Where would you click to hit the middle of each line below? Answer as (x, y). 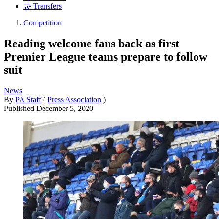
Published (20, 108)
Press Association (74, 99)
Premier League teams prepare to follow (106, 56)
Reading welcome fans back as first (92, 43)
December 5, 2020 (65, 108)
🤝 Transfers (43, 6)
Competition (43, 23)
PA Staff (28, 99)
